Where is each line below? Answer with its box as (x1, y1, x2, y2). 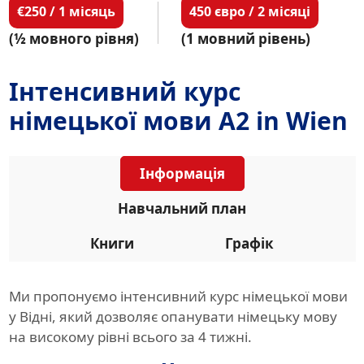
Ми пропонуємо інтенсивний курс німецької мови (8, 287, 348, 306)
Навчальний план (118, 199, 246, 219)
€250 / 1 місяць (16, 2, 115, 21)
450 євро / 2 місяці (188, 2, 310, 21)
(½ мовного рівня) (8, 29, 139, 49)
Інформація (139, 164, 225, 184)
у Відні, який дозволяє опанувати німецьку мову (8, 307, 337, 327)
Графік (225, 234, 274, 253)
